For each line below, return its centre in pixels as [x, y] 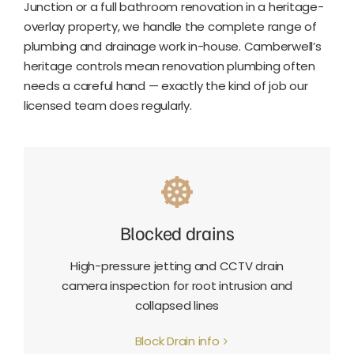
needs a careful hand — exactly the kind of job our [166, 86]
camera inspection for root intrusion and [177, 286]
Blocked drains [177, 233]
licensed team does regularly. [107, 106]
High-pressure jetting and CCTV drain [177, 266]
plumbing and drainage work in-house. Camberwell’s [172, 47]
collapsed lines [177, 306]
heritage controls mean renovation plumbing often [169, 66]
